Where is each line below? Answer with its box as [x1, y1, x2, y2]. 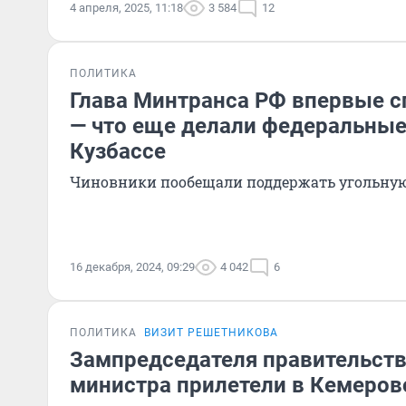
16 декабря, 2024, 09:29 [70, 260, 195, 274]
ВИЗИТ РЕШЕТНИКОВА [144, 326, 278, 339]
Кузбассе [70, 139, 166, 164]
